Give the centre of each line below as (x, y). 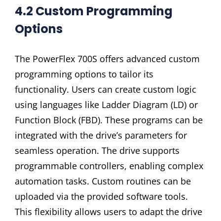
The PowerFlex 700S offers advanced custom (107, 58)
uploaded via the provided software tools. (101, 196)
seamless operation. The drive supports (97, 150)
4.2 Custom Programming (94, 11)
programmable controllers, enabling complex (109, 166)
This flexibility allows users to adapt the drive (109, 211)
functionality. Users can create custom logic (106, 89)
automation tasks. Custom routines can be (103, 181)
